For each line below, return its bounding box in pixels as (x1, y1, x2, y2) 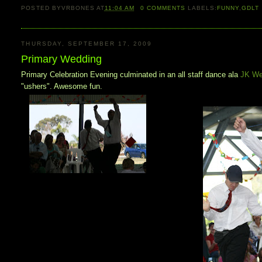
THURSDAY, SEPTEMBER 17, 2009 (21, 40, 153, 47)
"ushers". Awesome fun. (21, 81, 103, 91)
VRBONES (61, 4, 95, 11)
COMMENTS (144, 4, 186, 11)
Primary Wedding (21, 53, 102, 65)
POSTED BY (21, 4, 61, 11)
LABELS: (188, 4, 218, 11)
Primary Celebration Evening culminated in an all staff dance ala (21, 70, 241, 79)
